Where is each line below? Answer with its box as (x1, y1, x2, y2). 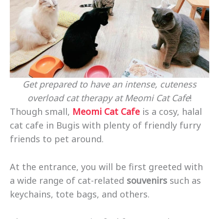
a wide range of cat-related (10, 174, 127, 186)
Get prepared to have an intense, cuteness (22, 78, 197, 90)
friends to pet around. (10, 133, 106, 145)
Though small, (10, 106, 72, 118)
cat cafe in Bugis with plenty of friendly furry (10, 119, 201, 131)
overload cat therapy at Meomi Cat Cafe (27, 92, 190, 104)
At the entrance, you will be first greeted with (10, 160, 203, 173)
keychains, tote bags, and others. (10, 188, 152, 200)
